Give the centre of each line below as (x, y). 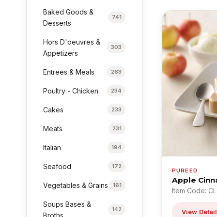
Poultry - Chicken (71, 91)
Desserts (57, 23)
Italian (52, 147)
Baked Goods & (69, 12)
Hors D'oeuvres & (72, 42)
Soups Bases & (67, 204)
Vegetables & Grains (76, 185)
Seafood (57, 166)
